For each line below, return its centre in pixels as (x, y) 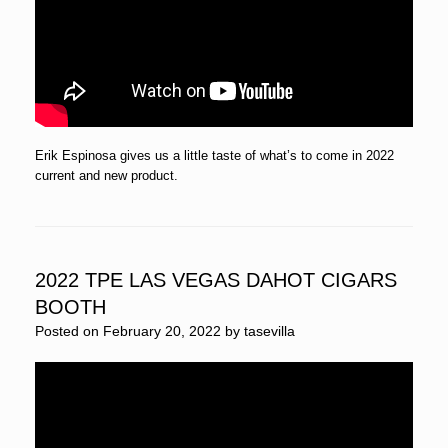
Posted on (73, 330)
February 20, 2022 (162, 330)
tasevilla (269, 330)
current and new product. (106, 175)
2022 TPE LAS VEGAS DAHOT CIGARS (216, 279)
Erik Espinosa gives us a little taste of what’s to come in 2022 (214, 155)
